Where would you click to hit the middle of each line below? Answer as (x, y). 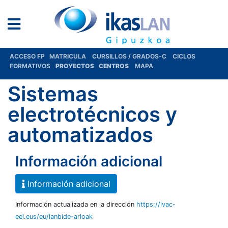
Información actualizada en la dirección (76, 204)
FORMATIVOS (30, 66)
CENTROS (115, 66)
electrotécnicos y (92, 114)
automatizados (80, 135)
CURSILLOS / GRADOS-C (129, 56)
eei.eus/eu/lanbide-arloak (54, 217)
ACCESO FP (30, 56)
